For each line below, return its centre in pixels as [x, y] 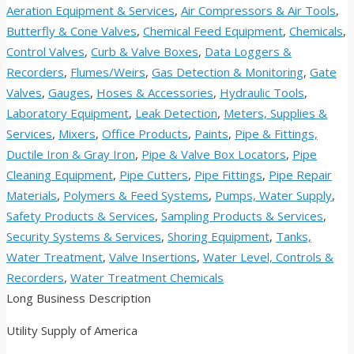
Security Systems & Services [84, 237]
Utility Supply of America [72, 331]
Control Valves [45, 52]
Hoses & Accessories [155, 93]
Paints [211, 134]
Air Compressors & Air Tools [258, 11]
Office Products [145, 134]
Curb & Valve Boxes [145, 52]
